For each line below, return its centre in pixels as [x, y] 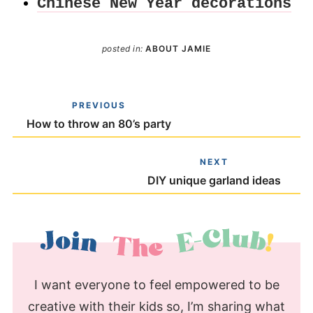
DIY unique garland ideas [214, 181]
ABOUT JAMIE [179, 49]
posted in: [124, 49]
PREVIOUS [99, 105]
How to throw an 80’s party [99, 123]
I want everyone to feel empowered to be [156, 284]
